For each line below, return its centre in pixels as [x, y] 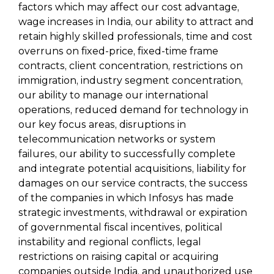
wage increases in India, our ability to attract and [136, 22]
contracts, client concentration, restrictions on [131, 66]
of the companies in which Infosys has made [126, 198]
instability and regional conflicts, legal [110, 242]
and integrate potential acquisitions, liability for [132, 168]
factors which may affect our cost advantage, [129, 7]
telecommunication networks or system [117, 139]
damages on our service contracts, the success [133, 183]
